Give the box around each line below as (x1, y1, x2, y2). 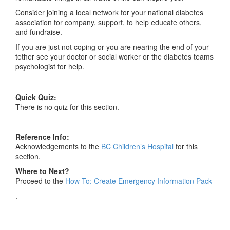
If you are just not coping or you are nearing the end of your (15, 42, 209, 52)
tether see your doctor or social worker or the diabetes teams (15, 51, 214, 62)
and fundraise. (15, 27, 62, 37)
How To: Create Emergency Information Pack (65, 176, 212, 186)
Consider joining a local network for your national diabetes (15, 7, 203, 17)
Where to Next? (15, 166, 69, 176)
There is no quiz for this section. (15, 102, 119, 112)
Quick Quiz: (15, 92, 56, 102)
